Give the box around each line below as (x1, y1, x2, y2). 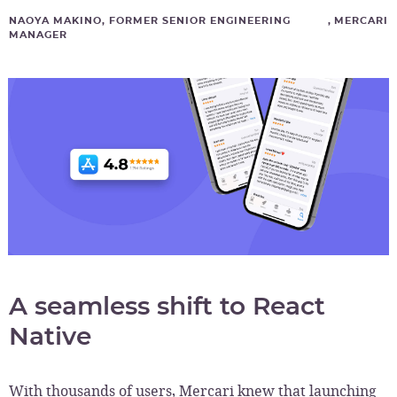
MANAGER (9, 30, 67, 40)
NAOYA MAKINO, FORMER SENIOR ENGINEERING (9, 16, 291, 26)
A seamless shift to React (9, 291, 325, 321)
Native (9, 321, 91, 351)
